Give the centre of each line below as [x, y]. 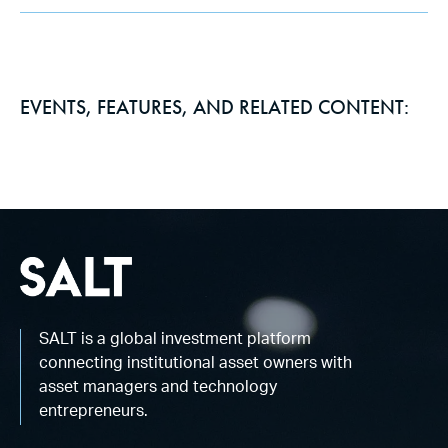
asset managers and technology [158, 389]
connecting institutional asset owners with [195, 365]
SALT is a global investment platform [175, 341]
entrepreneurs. [93, 413]
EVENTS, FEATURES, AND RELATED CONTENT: [214, 106]
